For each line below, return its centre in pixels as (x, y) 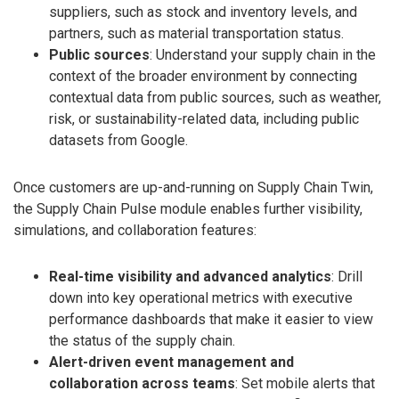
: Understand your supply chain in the (263, 54)
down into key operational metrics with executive (201, 298)
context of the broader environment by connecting (203, 76)
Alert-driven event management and (171, 362)
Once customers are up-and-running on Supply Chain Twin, (193, 187)
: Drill (347, 277)
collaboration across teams (142, 384)
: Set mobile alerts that (305, 384)
